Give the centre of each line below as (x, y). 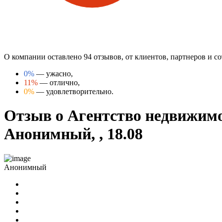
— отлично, (59, 82)
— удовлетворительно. (74, 91)
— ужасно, (54, 73)
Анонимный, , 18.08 (73, 134)
